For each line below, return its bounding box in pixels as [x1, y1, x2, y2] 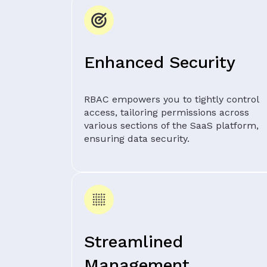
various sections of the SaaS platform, [84, 119, 259, 131]
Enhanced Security [84, 52, 235, 72]
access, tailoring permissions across [84, 106, 249, 118]
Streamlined [84, 231, 183, 252]
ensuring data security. [84, 132, 190, 144]
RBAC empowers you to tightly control [84, 93, 259, 105]
